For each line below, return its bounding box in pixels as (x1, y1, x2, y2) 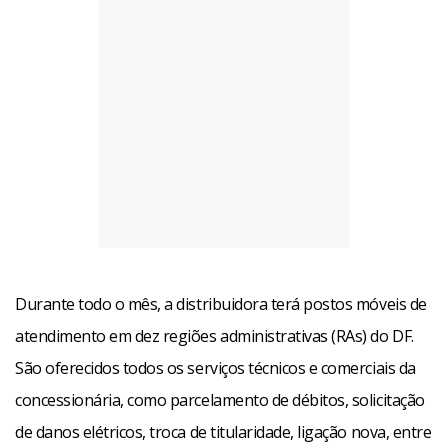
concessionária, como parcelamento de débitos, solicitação (15, 388, 425, 411)
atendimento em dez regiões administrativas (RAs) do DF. (15, 324, 414, 347)
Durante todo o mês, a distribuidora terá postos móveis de (15, 292, 427, 315)
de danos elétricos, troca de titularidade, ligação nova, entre (15, 420, 432, 443)
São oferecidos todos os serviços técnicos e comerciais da (15, 356, 416, 379)
